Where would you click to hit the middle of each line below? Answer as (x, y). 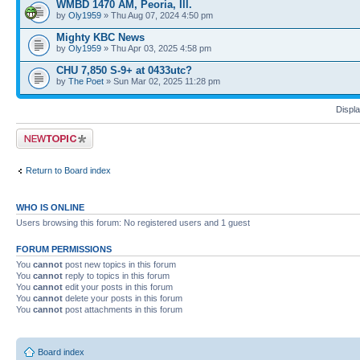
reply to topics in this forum (116, 276)
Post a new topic (48, 133)
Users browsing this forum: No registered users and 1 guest (133, 223)
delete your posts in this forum (123, 298)
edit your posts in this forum (118, 287)
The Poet (86, 81)
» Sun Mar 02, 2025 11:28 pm (162, 81)
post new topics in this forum (119, 264)
